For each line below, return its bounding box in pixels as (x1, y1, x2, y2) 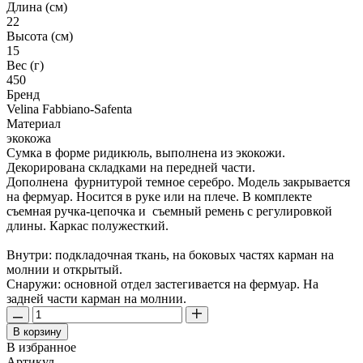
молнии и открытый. (6, 262, 122, 276)
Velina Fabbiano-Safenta (6, 101, 132, 116)
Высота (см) (6, 28, 73, 43)
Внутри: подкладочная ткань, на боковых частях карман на (6, 247, 334, 262)
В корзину (13, 325, 62, 338)
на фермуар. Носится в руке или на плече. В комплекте (6, 189, 312, 203)
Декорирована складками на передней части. (6, 160, 255, 174)
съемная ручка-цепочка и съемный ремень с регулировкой (6, 203, 332, 218)
